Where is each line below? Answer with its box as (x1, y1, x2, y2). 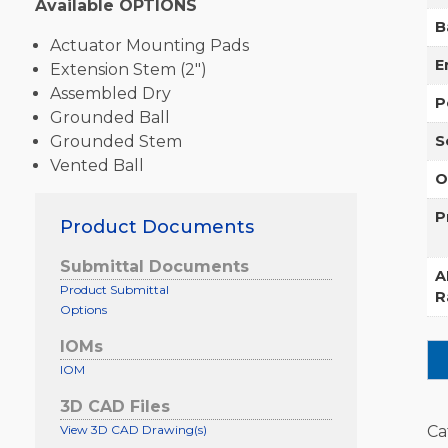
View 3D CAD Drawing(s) (59, 421, 207, 437)
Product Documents (59, 215, 254, 238)
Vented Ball (49, 155, 144, 175)
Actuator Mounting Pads (49, 35, 249, 55)
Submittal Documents (59, 256, 249, 276)
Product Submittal (59, 281, 169, 297)
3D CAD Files (59, 396, 170, 416)
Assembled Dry (49, 83, 171, 103)
